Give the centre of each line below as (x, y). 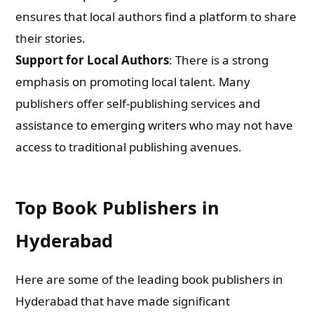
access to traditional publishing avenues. (129, 147)
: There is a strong (219, 60)
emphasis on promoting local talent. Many (133, 82)
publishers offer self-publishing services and (138, 103)
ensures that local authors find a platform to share (156, 16)
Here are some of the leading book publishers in (150, 279)
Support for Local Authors (93, 60)
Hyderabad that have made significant (123, 301)
